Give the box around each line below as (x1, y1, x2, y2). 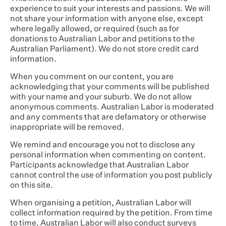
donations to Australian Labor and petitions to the (10, 35, 195, 43)
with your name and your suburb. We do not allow (10, 93, 192, 101)
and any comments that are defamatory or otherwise (10, 114, 206, 122)
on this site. (10, 182, 53, 190)
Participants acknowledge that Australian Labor (10, 161, 189, 169)
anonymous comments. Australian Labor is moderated (10, 103, 214, 111)
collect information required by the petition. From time (10, 209, 212, 217)
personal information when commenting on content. (10, 151, 206, 159)
